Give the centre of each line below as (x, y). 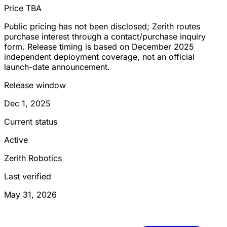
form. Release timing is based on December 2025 (99, 46)
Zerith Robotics (33, 158)
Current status (31, 121)
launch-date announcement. (57, 67)
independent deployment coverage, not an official (99, 56)
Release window (35, 85)
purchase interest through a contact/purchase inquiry (105, 36)
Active (16, 140)
